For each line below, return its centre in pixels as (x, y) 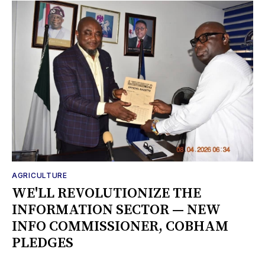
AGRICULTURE (40, 175)
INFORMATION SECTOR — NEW (116, 210)
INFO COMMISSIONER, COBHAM (120, 226)
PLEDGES (43, 243)
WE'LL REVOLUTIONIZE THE (106, 193)
